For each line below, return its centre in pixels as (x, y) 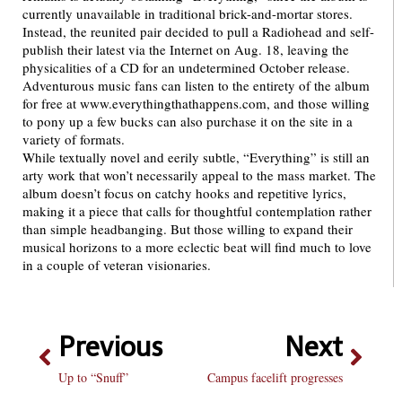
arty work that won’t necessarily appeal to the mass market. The (199, 175)
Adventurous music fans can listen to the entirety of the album (196, 85)
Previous (111, 347)
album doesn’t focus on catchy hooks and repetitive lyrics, (184, 193)
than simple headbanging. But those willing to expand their (188, 229)
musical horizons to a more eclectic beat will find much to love (197, 247)
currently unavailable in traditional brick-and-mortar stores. (190, 13)
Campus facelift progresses (275, 377)
